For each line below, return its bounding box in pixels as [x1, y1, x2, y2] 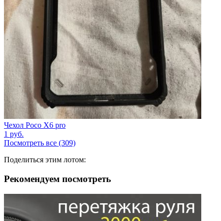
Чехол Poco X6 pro [4, 121, 66, 130]
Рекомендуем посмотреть [4, 174, 111, 184]
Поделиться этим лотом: [4, 155, 86, 164]
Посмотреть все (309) [4, 139, 75, 147]
